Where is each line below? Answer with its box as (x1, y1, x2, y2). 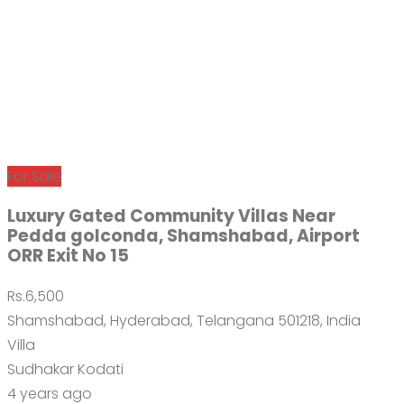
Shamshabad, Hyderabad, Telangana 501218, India (7, 309, 361, 331)
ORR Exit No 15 (7, 243, 129, 268)
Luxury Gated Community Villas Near (7, 203, 335, 228)
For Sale (7, 165, 61, 187)
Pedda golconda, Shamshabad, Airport (7, 223, 360, 248)
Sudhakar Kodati (7, 358, 124, 380)
